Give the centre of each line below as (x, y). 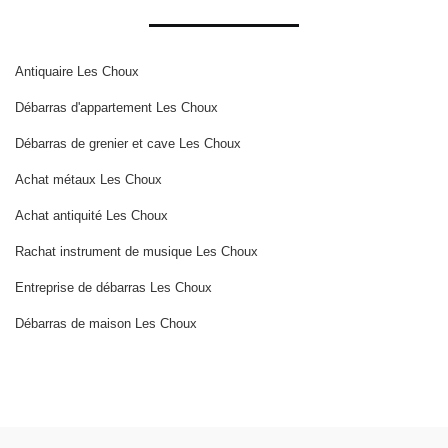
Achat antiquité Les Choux (91, 215)
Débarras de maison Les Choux (106, 323)
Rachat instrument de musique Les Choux (136, 251)
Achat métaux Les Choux (88, 179)
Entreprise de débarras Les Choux (113, 287)
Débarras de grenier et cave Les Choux (128, 143)
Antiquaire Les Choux (77, 71)
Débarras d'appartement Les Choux (116, 107)
